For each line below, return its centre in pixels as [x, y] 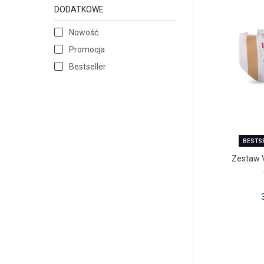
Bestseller [88, 67]
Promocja [87, 50]
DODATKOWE [79, 10]
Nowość [84, 33]
